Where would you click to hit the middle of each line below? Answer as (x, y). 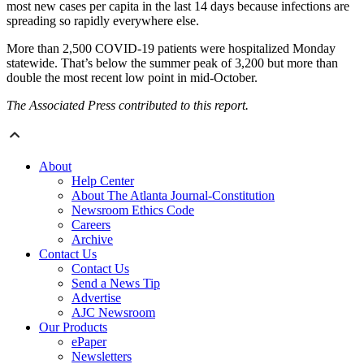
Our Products (73, 327)
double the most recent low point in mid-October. (132, 78)
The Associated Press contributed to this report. (128, 106)
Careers (91, 225)
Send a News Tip (116, 284)
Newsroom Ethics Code (133, 210)
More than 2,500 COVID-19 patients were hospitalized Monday (171, 49)
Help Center (103, 181)
